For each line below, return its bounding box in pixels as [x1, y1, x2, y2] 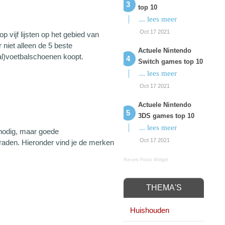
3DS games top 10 [138, 112, 194, 120]
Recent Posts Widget [124, 157, 168, 162]
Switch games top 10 [138, 58, 203, 65]
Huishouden [130, 206, 169, 214]
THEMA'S [146, 183, 182, 192]
